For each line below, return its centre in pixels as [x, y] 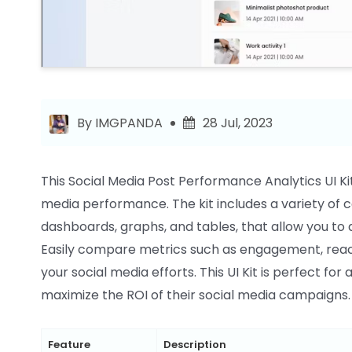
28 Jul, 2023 [238, 123]
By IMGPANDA [120, 123]
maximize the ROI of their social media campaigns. [196, 295]
